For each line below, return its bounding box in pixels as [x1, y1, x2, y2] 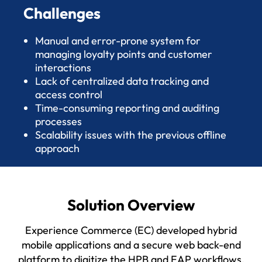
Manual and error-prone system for [35, 33, 201, 47]
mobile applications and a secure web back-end [21, 237, 241, 251]
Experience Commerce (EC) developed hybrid [25, 223, 237, 237]
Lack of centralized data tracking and [35, 74, 209, 88]
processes [35, 114, 82, 128]
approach [35, 141, 80, 155]
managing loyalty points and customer [35, 47, 212, 61]
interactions [35, 60, 91, 74]
